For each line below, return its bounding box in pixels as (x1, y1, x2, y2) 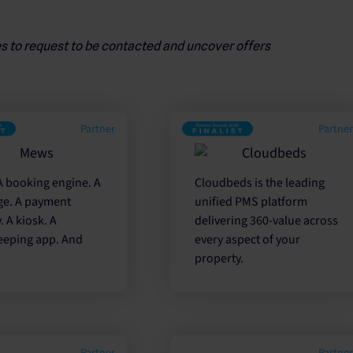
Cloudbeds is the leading (195, 174, 325, 191)
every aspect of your (195, 231, 301, 248)
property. (195, 250, 244, 267)
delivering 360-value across (195, 212, 339, 229)
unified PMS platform (195, 193, 308, 210)
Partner (78, 121, 116, 137)
